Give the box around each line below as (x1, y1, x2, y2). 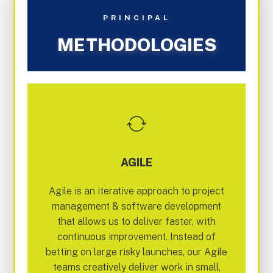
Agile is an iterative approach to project (49, 185, 224, 197)
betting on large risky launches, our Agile (46, 246, 227, 258)
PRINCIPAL (102, 13, 171, 22)
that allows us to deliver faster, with (57, 215, 216, 227)
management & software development (52, 200, 221, 212)
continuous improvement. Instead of (57, 230, 216, 243)
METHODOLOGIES (57, 34, 216, 55)
